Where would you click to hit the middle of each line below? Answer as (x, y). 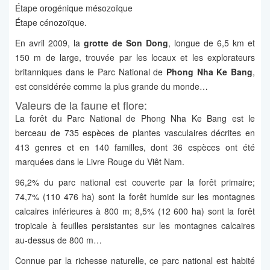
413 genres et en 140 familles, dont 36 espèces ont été (135, 147)
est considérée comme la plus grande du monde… (111, 86)
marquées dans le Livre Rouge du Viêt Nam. (100, 162)
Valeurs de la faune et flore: (81, 105)
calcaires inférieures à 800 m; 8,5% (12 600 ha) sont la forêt (135, 211)
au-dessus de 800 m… (58, 240)
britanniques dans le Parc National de (91, 72)
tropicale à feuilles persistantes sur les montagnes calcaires (135, 226)
